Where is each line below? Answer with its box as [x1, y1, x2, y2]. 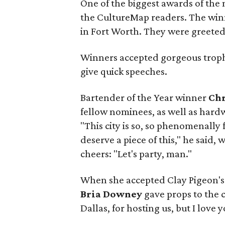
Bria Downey [80, 188, 145, 200]
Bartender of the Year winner [80, 91, 209, 103]
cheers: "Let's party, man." [80, 148, 192, 160]
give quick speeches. [80, 65, 168, 77]
